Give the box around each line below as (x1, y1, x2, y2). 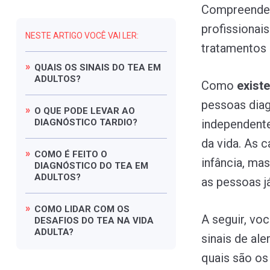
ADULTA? (34, 226, 74, 237)
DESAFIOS (34, 215, 81, 226)
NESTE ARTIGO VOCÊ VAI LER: (25, 30, 139, 40)
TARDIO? (99, 116, 137, 128)
